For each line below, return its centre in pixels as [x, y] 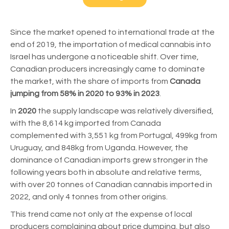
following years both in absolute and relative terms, [106, 173]
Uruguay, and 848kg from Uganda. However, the [99, 148]
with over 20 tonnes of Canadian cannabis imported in [111, 185]
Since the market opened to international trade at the [112, 32]
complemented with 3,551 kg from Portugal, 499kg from [114, 136]
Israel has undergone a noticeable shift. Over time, [105, 57]
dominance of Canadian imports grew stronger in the [109, 160]
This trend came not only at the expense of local [101, 214]
